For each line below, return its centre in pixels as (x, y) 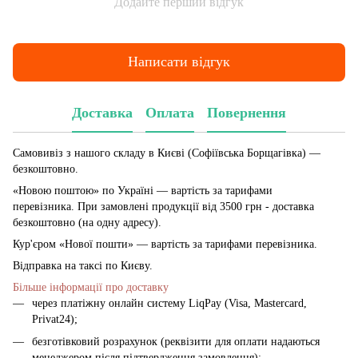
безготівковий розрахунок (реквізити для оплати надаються (176, 341)
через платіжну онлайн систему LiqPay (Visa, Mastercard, (169, 303)
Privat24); (55, 319)
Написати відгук (179, 62)
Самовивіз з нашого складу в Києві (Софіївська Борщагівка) (159, 153)
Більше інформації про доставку (91, 287)
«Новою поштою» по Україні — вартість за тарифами (143, 190)
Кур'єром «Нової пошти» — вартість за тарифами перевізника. (165, 244)
